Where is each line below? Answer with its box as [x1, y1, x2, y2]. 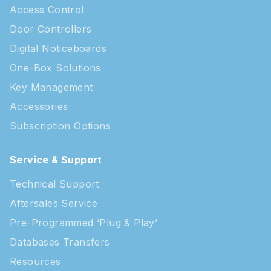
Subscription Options [10, 119, 111, 132]
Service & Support [10, 153, 102, 166]
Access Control [10, 3, 84, 16]
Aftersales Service [10, 197, 98, 209]
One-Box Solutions [10, 61, 101, 74]
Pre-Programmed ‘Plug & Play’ [10, 216, 158, 229]
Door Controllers [10, 22, 92, 35]
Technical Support [10, 177, 99, 190]
